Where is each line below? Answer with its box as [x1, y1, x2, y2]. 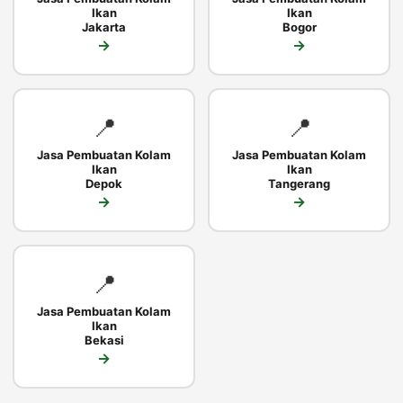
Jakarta [82, 19, 126, 34]
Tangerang [268, 175, 330, 191]
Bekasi [84, 332, 124, 347]
